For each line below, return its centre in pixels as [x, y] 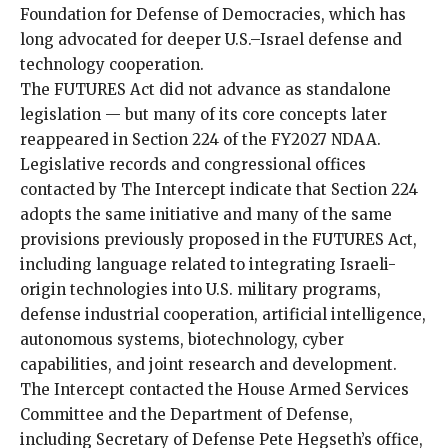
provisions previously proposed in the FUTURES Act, [218, 239]
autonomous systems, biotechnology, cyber [182, 339]
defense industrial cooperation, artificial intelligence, [223, 314]
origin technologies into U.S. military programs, [200, 289]
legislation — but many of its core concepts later [203, 114]
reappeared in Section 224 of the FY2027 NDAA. [200, 139]
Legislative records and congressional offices [193, 164]
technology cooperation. [112, 64]
